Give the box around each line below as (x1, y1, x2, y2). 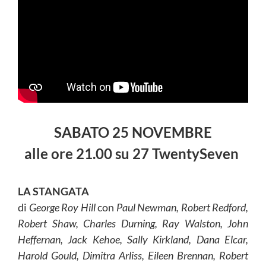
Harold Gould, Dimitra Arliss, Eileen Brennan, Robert (18, 248, 248, 262)
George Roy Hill (28, 200, 97, 214)
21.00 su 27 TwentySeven (76, 144, 242, 162)
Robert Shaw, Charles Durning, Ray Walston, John (18, 216, 248, 230)
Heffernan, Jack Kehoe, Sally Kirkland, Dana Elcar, (18, 232, 248, 246)
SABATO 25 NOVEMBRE (54, 123, 212, 141)
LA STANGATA (18, 184, 89, 198)
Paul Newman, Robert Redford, (116, 200, 248, 214)
